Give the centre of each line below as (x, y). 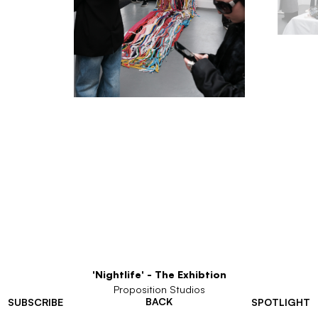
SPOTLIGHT (281, 302)
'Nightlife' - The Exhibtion (159, 274)
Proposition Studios (159, 289)
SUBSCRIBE (35, 302)
